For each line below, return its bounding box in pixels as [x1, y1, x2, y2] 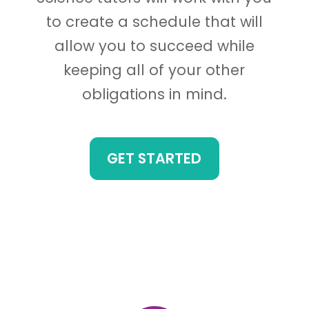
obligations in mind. [81, 83, 227, 104]
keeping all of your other [63, 59, 246, 80]
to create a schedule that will [46, 11, 263, 32]
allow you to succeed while [54, 35, 255, 56]
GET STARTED [107, 148, 202, 168]
